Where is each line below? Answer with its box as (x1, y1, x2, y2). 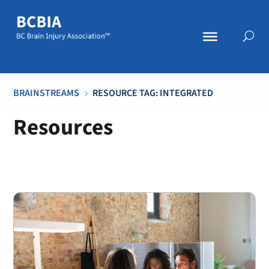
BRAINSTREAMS (13, 86, 80, 100)
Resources (13, 111, 113, 144)
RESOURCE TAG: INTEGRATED (92, 86, 214, 100)
